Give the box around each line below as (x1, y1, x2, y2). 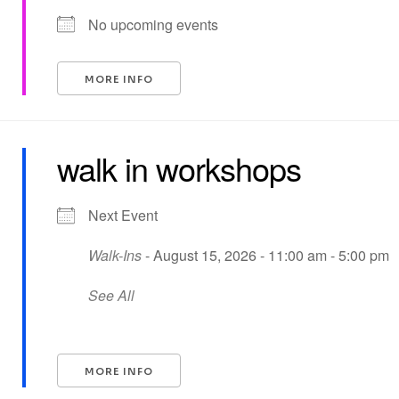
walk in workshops (57, 145, 302, 191)
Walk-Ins (88, 245, 142, 265)
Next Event (88, 205, 159, 225)
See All (88, 285, 135, 305)
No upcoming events (88, 14, 219, 35)
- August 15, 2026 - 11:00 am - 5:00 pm (142, 245, 390, 265)
